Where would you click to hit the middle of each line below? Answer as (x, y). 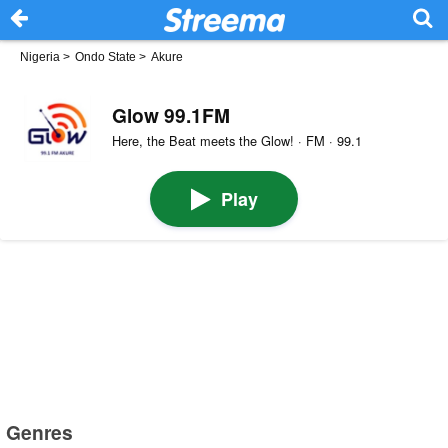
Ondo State (105, 57)
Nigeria (40, 57)
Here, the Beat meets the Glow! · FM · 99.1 (236, 141)
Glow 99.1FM (170, 114)
